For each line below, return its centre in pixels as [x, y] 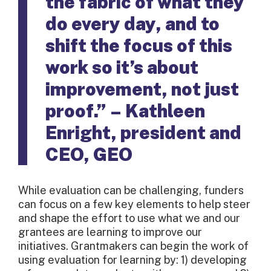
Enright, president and [143, 133]
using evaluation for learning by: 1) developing [132, 260]
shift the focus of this [139, 46]
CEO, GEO [89, 155]
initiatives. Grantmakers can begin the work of [133, 246]
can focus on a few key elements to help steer [134, 204]
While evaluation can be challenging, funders [131, 191]
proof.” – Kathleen [125, 111]
